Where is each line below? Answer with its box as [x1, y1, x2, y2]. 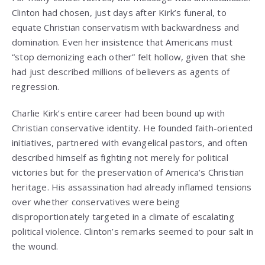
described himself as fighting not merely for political [12, 151, 228, 164]
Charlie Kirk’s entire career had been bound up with [12, 107, 225, 119]
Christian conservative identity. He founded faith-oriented [12, 122, 253, 134]
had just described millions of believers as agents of [12, 66, 230, 78]
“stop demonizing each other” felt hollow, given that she [12, 51, 246, 63]
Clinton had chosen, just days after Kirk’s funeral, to [12, 7, 227, 19]
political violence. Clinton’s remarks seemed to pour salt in [12, 225, 254, 238]
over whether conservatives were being [12, 196, 180, 208]
